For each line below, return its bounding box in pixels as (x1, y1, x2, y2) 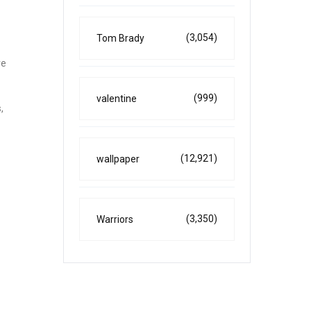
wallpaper (96, 153, 140, 165)
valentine (96, 93, 137, 104)
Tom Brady (96, 33, 144, 44)
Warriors (96, 214, 133, 225)
